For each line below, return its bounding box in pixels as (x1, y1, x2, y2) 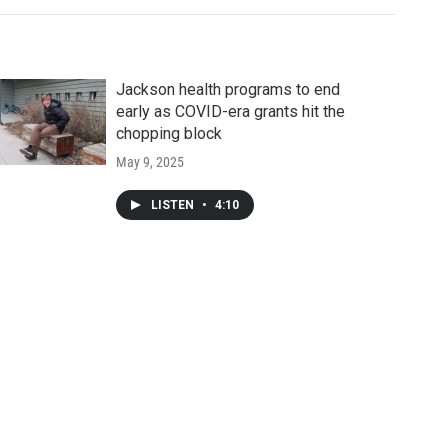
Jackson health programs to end (115, 80, 340, 100)
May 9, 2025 (115, 154, 184, 171)
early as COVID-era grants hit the (115, 102, 345, 122)
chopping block (115, 124, 222, 144)
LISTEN (150, 198, 197, 213)
